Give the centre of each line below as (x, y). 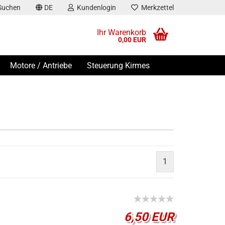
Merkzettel (156, 8)
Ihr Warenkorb (122, 32)
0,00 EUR (132, 40)
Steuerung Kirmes (118, 66)
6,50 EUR (149, 217)
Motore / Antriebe (41, 66)
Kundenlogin (95, 8)
